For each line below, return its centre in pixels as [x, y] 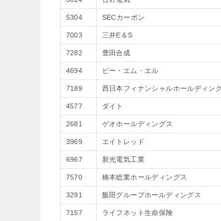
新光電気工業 [123, 159]
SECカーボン [123, 17]
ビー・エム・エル [130, 71]
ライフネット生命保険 [137, 213]
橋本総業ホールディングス [145, 177]
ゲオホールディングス [137, 124]
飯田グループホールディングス [152, 195]
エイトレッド [123, 142]
